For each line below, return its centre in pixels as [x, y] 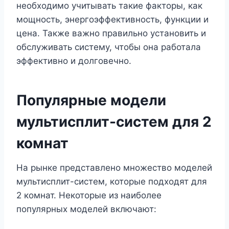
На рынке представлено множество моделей [114, 168]
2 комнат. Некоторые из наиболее [89, 196]
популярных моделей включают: [86, 209]
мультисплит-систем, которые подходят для [112, 182]
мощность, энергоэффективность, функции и [112, 20]
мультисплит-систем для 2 [114, 122]
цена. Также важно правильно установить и [111, 33]
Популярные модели [91, 100]
